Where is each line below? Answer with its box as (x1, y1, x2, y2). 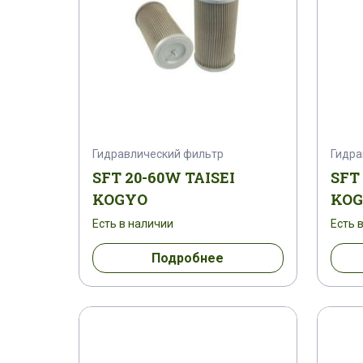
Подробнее (152, 250, 224, 266)
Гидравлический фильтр (92, 147, 224, 160)
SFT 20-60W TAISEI (92, 167, 235, 187)
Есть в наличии (92, 216, 173, 230)
